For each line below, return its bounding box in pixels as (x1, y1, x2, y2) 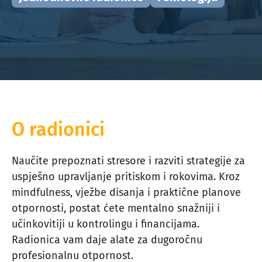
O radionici (12, 118, 105, 140)
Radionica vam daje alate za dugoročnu (12, 233, 202, 246)
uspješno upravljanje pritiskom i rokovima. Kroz (12, 170, 240, 183)
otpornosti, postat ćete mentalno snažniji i (12, 202, 220, 215)
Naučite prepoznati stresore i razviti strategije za (12, 154, 245, 167)
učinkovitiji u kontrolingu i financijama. (12, 218, 199, 230)
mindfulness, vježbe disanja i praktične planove (12, 186, 241, 199)
